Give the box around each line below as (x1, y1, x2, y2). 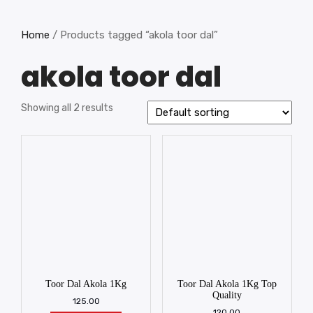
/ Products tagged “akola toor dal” (50, 29, 218, 41)
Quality (212, 290, 242, 301)
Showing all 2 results (21, 102, 113, 114)
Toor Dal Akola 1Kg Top (177, 279, 277, 290)
